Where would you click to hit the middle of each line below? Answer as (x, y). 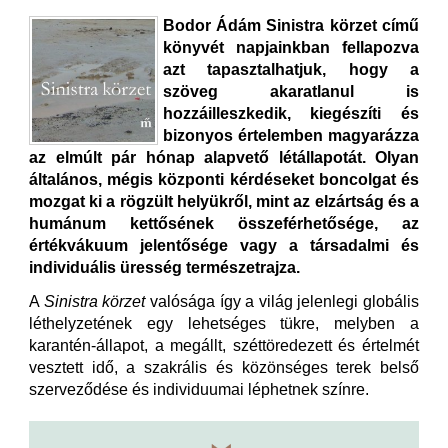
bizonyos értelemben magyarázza (290, 135)
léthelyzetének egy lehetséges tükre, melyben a (224, 323)
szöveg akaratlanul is (290, 91)
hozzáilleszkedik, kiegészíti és (290, 113)
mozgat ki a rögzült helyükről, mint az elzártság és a (224, 201)
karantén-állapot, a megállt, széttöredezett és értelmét (224, 345)
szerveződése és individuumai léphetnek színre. (199, 389)
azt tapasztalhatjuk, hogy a (290, 69)
